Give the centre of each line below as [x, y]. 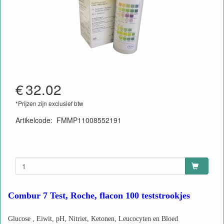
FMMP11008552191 [89, 120]
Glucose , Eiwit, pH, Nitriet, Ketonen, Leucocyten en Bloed [93, 219]
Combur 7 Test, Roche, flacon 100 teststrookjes [99, 195]
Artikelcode [33, 120]
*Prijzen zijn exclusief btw [49, 103]
